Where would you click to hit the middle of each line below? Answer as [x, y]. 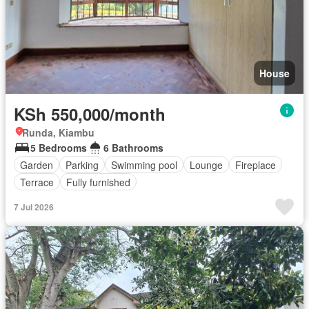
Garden [37, 165]
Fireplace [256, 165]
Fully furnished [98, 182]
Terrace [37, 182]
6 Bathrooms [133, 148]
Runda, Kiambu [58, 133]
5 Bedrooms [59, 148]
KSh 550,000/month [90, 114]
